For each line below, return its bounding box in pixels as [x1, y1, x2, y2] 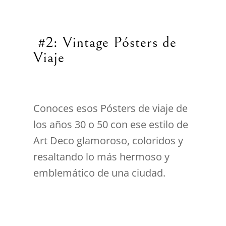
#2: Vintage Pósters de [33, 33, 177, 51]
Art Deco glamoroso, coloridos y [33, 133, 184, 147]
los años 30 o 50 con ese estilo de [33, 117, 189, 131]
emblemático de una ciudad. [33, 165, 166, 180]
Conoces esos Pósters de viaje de [33, 101, 188, 115]
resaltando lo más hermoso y [33, 149, 170, 163]
